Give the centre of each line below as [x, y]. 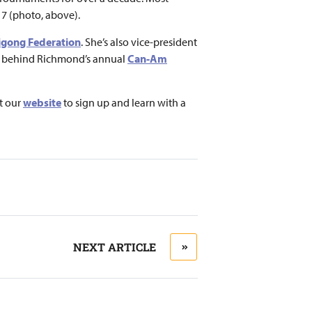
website [42, 102]
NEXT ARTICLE [115, 247]
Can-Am [147, 58]
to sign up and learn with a [124, 102]
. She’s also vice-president [139, 42]
